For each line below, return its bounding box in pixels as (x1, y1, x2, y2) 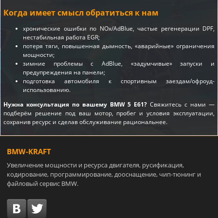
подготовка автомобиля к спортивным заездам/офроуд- (23, 77, 215, 86)
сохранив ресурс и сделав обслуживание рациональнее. (3, 118, 167, 127)
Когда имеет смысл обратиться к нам (3, 7, 159, 18)
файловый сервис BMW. (7, 179, 78, 188)
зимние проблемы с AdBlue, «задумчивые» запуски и (23, 59, 215, 68)
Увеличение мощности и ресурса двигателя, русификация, (7, 161, 184, 170)
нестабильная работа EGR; (23, 33, 100, 42)
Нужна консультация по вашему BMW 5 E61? (3, 100, 147, 109)
